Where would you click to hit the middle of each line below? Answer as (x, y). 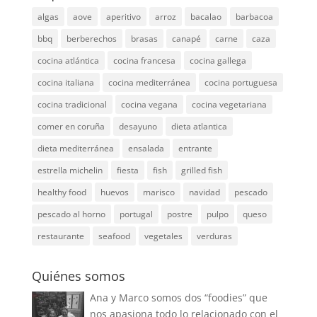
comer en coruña (71, 126)
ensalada (146, 148)
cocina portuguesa (241, 82)
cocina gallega (218, 60)
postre (179, 214)
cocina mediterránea (149, 82)
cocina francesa (144, 60)
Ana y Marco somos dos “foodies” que (178, 297)
